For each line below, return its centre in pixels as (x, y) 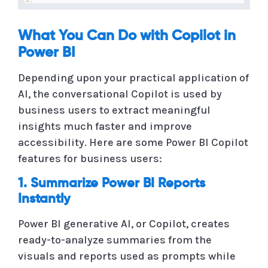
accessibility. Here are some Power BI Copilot (133, 142)
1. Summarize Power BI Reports (112, 183)
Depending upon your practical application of (133, 77)
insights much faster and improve (105, 126)
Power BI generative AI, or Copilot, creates (124, 223)
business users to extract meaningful (114, 110)
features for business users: (90, 158)
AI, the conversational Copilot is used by (120, 94)
